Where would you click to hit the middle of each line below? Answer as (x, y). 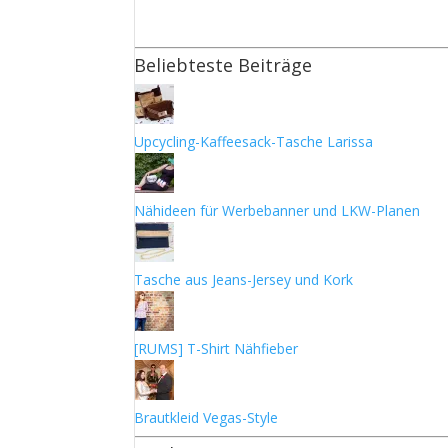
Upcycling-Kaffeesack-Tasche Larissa (254, 141)
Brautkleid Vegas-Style (206, 417)
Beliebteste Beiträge (223, 65)
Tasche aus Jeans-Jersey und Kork (244, 279)
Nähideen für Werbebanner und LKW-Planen (277, 210)
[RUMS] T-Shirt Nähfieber (216, 348)
